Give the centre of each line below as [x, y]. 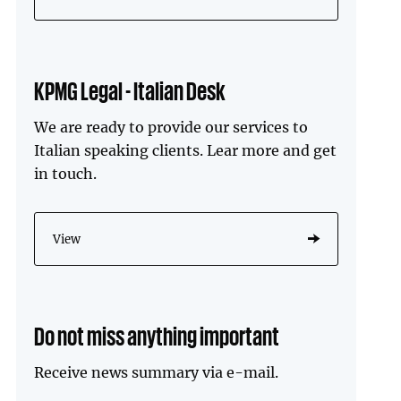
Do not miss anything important [157, 335]
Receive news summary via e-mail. [157, 372]
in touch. [66, 173]
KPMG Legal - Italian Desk [130, 90]
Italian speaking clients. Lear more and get [186, 150]
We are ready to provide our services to [171, 127]
